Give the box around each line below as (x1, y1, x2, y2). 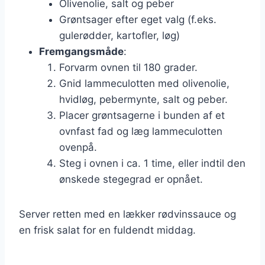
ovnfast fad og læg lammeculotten (59, 125, 222, 137)
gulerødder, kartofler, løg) (59, 29, 180, 41)
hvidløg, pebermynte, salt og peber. (59, 93, 228, 105)
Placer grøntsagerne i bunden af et (59, 109, 225, 121)
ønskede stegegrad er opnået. (59, 173, 203, 185)
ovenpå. (59, 141, 97, 153)
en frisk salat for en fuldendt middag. (19, 224, 196, 236)
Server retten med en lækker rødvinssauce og (19, 208, 236, 220)
